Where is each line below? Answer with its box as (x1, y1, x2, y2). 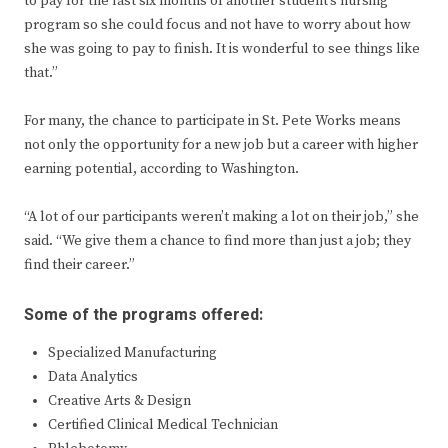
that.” (24, 63, 58, 82)
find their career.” (24, 255, 135, 274)
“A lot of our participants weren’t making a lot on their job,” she (24, 207, 419, 226)
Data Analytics (48, 367, 138, 386)
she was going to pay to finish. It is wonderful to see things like (24, 39, 420, 58)
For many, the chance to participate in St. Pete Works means (24, 111, 401, 130)
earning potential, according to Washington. (24, 159, 299, 178)
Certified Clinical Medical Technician (48, 415, 278, 434)
